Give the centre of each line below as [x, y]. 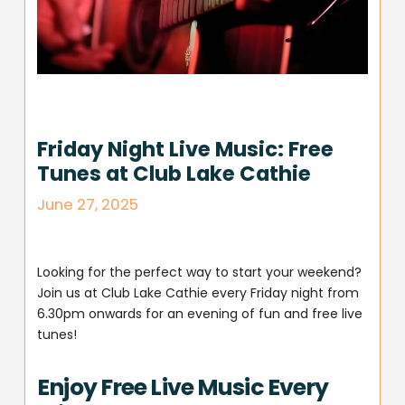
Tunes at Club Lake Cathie [174, 173]
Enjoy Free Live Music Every [183, 387]
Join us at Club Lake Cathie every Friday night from [198, 293]
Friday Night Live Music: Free [186, 149]
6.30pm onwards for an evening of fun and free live [200, 314]
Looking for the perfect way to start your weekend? [200, 273]
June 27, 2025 [88, 204]
